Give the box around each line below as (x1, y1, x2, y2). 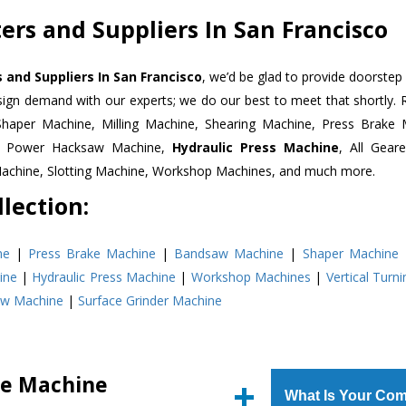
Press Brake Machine (28, 244, 157, 262)
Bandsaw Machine (174, 244, 285, 262)
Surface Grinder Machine (78, 291, 222, 309)
